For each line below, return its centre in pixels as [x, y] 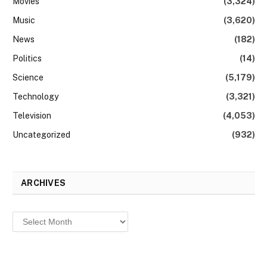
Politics [27, 58]
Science [28, 77]
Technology [35, 96]
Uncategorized [41, 134]
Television [32, 115]
